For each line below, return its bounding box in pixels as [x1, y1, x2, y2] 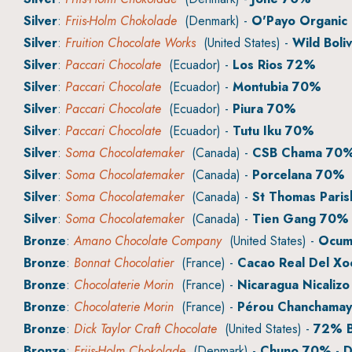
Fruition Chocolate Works [65, 34, 196, 53]
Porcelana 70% [252, 166, 345, 185]
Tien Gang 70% [252, 210, 349, 229]
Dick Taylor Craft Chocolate [74, 320, 217, 339]
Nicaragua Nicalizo [237, 276, 350, 295]
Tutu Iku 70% [233, 122, 314, 141]
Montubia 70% [233, 78, 321, 97]
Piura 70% [233, 100, 296, 119]
